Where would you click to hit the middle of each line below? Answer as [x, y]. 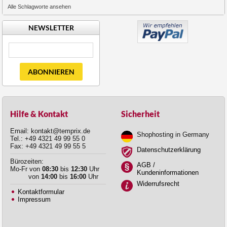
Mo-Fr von [26, 169]
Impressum [34, 199]
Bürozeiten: [27, 161]
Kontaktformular [41, 192]
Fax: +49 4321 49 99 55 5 [48, 146]
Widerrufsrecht [158, 183]
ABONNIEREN [51, 71]
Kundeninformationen [168, 172]
